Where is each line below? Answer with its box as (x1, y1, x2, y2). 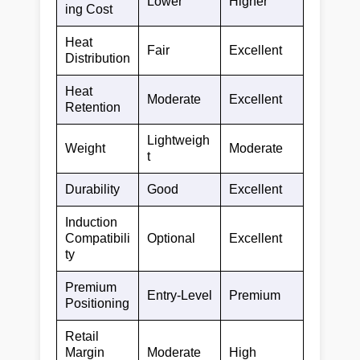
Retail (65, 329, 99, 343)
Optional (147, 231, 195, 245)
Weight (65, 141, 105, 155)
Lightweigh (147, 133, 210, 147)
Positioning (65, 296, 129, 310)
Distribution (65, 51, 130, 65)
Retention (65, 100, 121, 114)
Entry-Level (147, 288, 212, 302)
